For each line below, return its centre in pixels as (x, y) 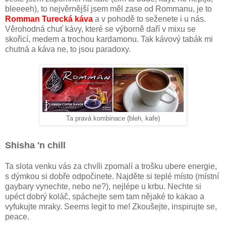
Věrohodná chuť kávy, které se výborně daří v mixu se (100, 29)
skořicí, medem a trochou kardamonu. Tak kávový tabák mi (109, 39)
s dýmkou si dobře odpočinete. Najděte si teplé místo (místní (112, 176)
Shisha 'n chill (35, 145)
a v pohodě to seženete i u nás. (149, 19)
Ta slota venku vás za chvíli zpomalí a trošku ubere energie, (111, 166)
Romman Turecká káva (49, 19)
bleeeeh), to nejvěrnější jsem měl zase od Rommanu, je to (108, 9)
